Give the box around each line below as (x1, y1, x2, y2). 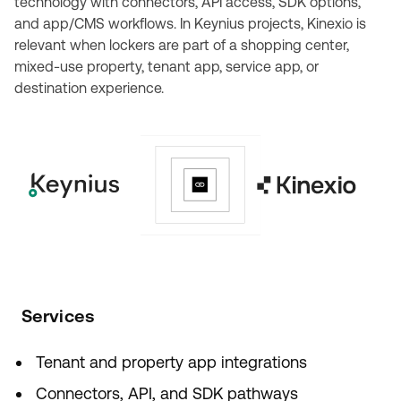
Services (21, 305, 94, 327)
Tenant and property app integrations (36, 353, 307, 371)
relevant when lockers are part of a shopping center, (14, 37, 349, 54)
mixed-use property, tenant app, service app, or (14, 58, 319, 75)
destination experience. (14, 80, 164, 97)
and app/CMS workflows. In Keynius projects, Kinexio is (14, 15, 366, 32)
